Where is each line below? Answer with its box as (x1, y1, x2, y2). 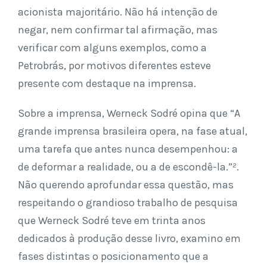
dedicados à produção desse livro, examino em (18, 232, 241, 245)
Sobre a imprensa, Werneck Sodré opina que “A (18, 107, 240, 120)
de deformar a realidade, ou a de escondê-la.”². (18, 160, 239, 173)
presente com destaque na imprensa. (18, 77, 196, 90)
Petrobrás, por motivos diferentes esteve (18, 59, 211, 72)
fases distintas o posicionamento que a (18, 250, 209, 263)
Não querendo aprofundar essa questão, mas (18, 178, 234, 191)
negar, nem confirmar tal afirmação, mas (18, 23, 218, 36)
